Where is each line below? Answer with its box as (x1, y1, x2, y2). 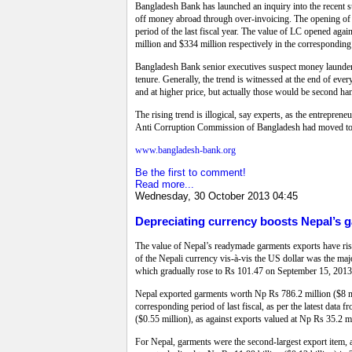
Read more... (135, 178, 194, 191)
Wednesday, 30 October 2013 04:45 (135, 190, 298, 203)
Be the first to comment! (135, 167, 246, 179)
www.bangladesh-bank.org (135, 145, 236, 156)
